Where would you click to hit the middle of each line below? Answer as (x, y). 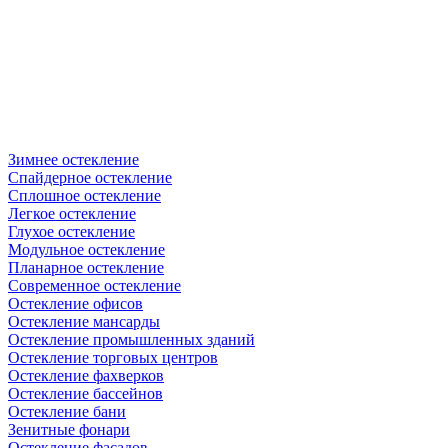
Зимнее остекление (73, 159)
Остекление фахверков (86, 375)
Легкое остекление (72, 213)
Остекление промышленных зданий (131, 339)
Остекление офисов (75, 303)
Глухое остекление (71, 231)
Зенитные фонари (69, 429)
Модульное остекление (86, 249)
